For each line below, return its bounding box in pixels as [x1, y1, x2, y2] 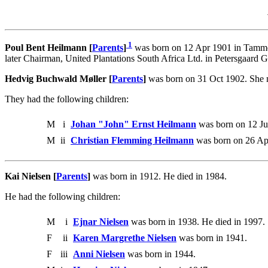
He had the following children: [5, 191, 120, 202]
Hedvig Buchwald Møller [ [5, 74, 112, 84]
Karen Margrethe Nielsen [73, 233, 176, 243]
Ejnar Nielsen [73, 217, 129, 227]
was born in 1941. [176, 233, 247, 243]
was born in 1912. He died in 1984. [90, 171, 227, 182]
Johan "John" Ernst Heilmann [71, 119, 196, 130]
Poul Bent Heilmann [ [5, 42, 92, 53]
